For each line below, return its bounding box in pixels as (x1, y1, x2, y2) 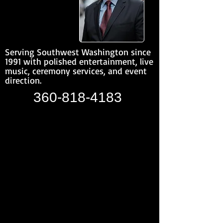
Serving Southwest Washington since (5, 46, 151, 57)
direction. (5, 75, 41, 86)
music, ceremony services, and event (5, 65, 147, 76)
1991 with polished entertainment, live (5, 56, 153, 67)
